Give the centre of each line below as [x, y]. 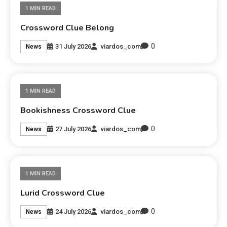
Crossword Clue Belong [67, 28]
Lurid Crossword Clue [63, 193]
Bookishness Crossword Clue [78, 111]
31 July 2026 [73, 46]
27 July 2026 [73, 129]
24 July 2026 [73, 211]
